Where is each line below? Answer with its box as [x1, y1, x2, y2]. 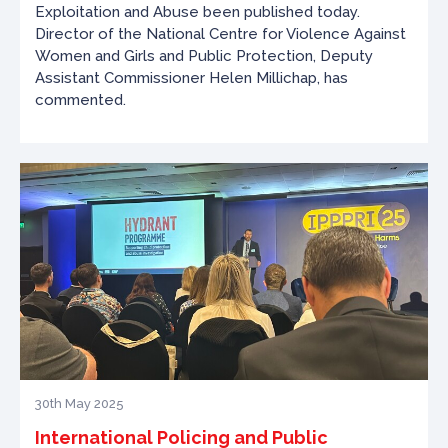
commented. [35, 91, 126, 109]
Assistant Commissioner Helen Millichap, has [35, 69, 348, 87]
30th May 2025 [35, 396, 124, 411]
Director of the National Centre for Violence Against [35, 25, 406, 43]
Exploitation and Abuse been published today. [35, 3, 360, 21]
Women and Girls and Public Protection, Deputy [35, 47, 373, 65]
